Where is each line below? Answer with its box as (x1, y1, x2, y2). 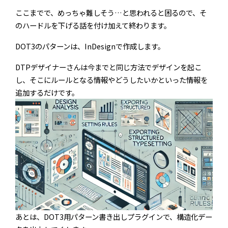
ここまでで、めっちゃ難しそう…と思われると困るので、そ (15, 7, 207, 18)
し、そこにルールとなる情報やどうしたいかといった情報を (15, 74, 208, 85)
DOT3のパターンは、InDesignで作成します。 (15, 41, 165, 52)
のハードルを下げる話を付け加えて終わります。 (15, 20, 171, 31)
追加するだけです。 (15, 87, 79, 98)
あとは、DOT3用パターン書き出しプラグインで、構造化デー (15, 211, 212, 222)
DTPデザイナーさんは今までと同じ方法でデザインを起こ (15, 62, 202, 73)
